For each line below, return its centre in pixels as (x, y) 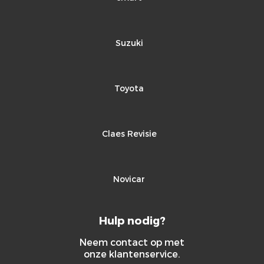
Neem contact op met (132, 242)
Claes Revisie (129, 133)
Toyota (129, 88)
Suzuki (129, 43)
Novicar (129, 179)
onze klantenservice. (132, 254)
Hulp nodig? (132, 220)
